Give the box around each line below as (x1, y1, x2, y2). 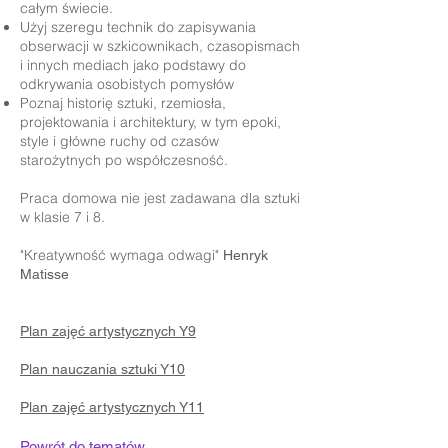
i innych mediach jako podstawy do (20, 56, 246, 74)
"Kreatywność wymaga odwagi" (20, 246, 223, 264)
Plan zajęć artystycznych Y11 (20, 399, 204, 415)
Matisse (20, 266, 69, 282)
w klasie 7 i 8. (20, 208, 105, 226)
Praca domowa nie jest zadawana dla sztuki (20, 189, 300, 207)
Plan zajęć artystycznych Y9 (20, 323, 196, 339)
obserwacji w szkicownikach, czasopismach (20, 37, 300, 55)
